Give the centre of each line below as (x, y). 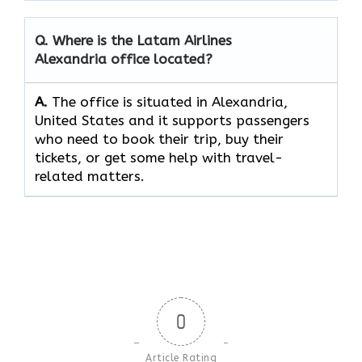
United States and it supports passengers (172, 121)
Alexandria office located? (124, 59)
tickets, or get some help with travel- (159, 158)
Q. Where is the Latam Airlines (133, 41)
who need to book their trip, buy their (159, 139)
